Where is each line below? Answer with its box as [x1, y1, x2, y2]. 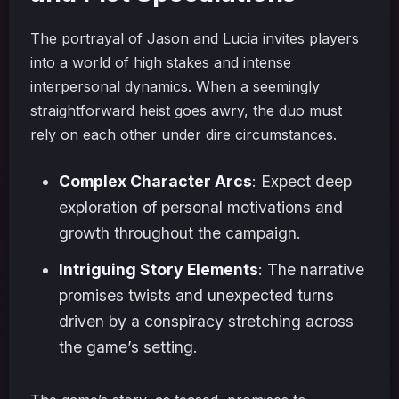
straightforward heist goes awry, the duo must [30, 102, 342, 119]
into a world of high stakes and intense [30, 53, 291, 71]
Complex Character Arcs [59, 172, 252, 191]
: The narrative [258, 260, 364, 279]
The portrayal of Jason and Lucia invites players [30, 29, 359, 47]
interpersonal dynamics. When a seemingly [30, 77, 320, 95]
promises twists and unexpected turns [59, 286, 334, 305]
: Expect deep [252, 172, 352, 191]
